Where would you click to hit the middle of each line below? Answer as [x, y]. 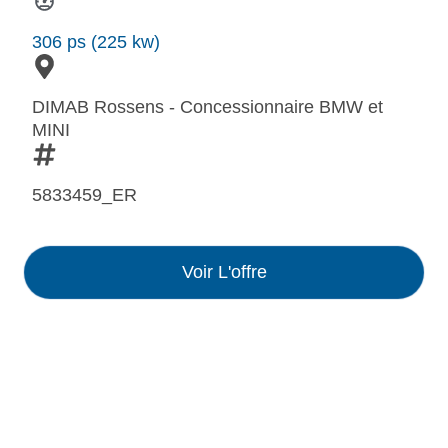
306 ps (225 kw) [96, 42]
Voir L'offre [224, 272]
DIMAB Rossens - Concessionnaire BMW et [207, 107]
